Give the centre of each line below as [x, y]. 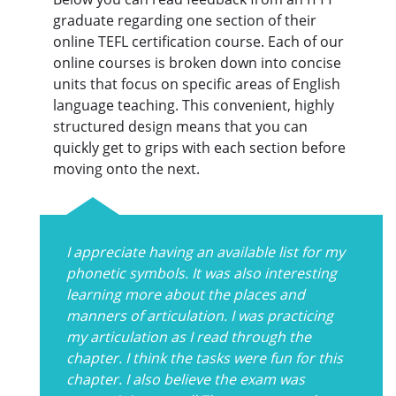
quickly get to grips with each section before [199, 147]
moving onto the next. [126, 168]
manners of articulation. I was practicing [200, 315]
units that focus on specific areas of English [197, 84]
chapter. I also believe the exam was [186, 379]
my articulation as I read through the [189, 336]
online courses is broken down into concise [197, 62]
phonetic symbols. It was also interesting [202, 273]
